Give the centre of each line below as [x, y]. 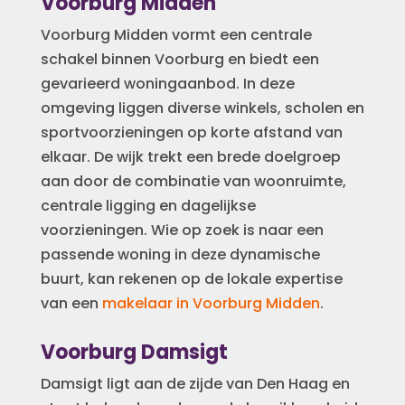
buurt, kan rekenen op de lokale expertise [191, 279]
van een [71, 304]
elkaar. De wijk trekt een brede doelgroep [190, 157]
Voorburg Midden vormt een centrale [176, 35]
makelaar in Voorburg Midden [211, 304]
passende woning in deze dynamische [180, 255]
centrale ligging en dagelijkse [148, 206]
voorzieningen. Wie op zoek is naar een [182, 231]
